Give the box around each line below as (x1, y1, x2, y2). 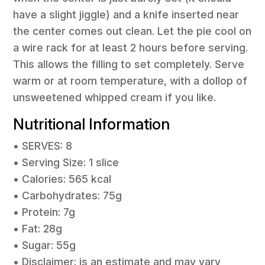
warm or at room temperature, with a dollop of (13, 74, 248, 87)
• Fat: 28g (13, 222, 63, 235)
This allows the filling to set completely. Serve (13, 57, 245, 70)
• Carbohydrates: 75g (13, 189, 122, 202)
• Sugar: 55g (13, 238, 76, 251)
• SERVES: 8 (13, 139, 73, 152)
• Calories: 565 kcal (13, 172, 112, 185)
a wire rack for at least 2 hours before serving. (13, 41, 248, 54)
